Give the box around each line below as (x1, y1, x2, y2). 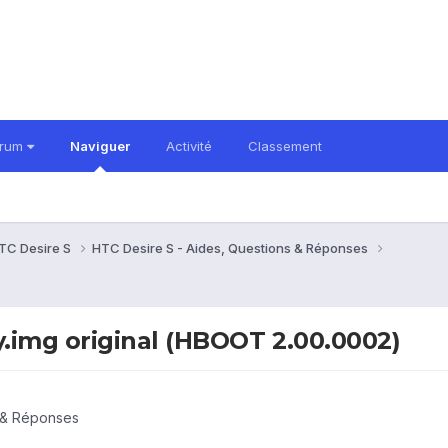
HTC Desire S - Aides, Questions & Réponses (92, 239, 371, 256)
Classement (248, 138, 322, 154)
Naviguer (70, 138, 130, 154)
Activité (166, 138, 212, 154)
